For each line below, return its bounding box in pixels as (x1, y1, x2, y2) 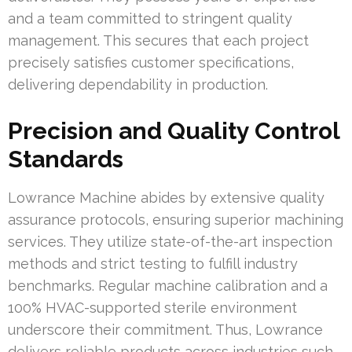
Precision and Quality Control (8, 117, 339, 145)
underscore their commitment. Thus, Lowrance (8, 321, 323, 339)
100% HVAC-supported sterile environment (8, 299, 297, 317)
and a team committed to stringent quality (8, 10, 292, 27)
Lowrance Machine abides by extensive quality (8, 189, 324, 207)
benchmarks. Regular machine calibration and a (8, 277, 328, 295)
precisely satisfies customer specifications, (8, 54, 294, 71)
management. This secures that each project (8, 32, 309, 49)
